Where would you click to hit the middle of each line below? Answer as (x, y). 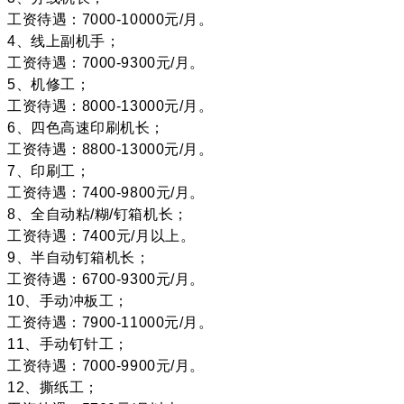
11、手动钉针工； (68, 344)
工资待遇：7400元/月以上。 (101, 235)
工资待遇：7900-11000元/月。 (110, 322)
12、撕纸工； (53, 387)
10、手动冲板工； (68, 300)
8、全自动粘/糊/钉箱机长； (98, 214)
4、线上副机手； (64, 41)
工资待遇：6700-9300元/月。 (106, 279)
